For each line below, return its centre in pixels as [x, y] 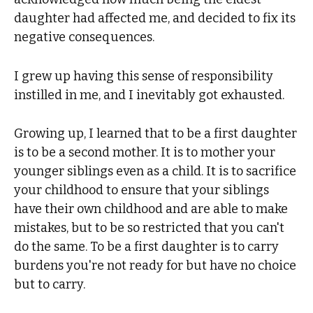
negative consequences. [85, 37]
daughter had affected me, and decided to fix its [155, 19]
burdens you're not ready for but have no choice [155, 265]
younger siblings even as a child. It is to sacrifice [155, 171]
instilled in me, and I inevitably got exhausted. [150, 95]
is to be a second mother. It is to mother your [145, 152]
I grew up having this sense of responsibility [144, 76]
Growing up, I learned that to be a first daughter [156, 133]
